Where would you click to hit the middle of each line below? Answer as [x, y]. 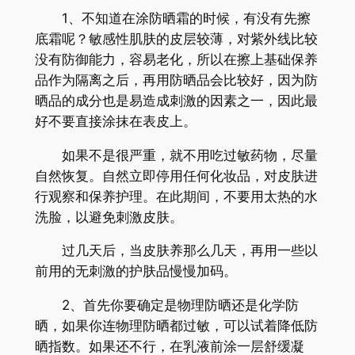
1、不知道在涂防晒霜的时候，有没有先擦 [172, 18]
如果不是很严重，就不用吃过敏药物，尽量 [176, 155]
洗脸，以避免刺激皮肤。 [109, 217]
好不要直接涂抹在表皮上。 [115, 121]
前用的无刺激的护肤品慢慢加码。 [136, 271]
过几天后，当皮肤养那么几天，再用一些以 [176, 251]
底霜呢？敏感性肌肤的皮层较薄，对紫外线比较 [176, 38]
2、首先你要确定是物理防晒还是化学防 [166, 305]
